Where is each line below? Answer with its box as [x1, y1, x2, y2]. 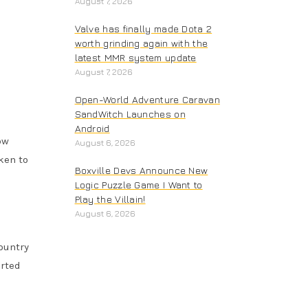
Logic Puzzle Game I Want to [74, 178, 203, 190]
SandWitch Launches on [74, 107, 186, 120]
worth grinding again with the [74, 36, 208, 49]
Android [74, 122, 110, 134]
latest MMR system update [74, 51, 197, 63]
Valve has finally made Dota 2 [74, 22, 212, 34]
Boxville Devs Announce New [74, 164, 208, 176]
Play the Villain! [74, 192, 146, 205]
